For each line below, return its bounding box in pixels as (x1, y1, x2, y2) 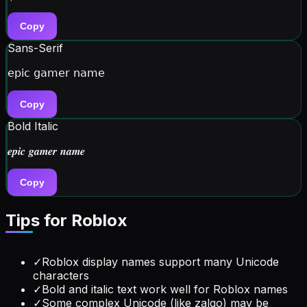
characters (33, 268, 89, 282)
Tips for (5, 210, 71, 230)
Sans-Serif (8, 40, 63, 55)
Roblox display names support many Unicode (42, 254, 279, 269)
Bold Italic (8, 119, 58, 133)
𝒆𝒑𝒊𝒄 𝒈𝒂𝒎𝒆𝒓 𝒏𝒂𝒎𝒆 (8, 143, 85, 158)
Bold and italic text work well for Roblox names (42, 282, 288, 296)
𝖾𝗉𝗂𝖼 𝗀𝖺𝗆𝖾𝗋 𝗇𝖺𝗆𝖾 (8, 65, 105, 79)
